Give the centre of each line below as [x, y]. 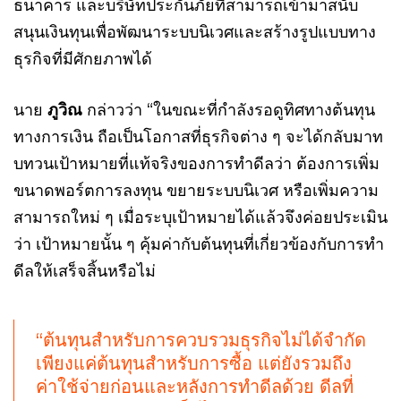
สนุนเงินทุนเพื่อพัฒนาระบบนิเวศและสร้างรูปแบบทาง [195, 31]
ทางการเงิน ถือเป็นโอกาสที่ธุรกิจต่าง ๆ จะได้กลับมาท [198, 136]
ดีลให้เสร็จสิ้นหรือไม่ [85, 270]
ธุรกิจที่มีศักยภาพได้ [83, 58]
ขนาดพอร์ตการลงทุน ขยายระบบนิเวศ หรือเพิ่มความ [196, 190]
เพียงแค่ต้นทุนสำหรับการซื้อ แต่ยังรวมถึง [194, 363]
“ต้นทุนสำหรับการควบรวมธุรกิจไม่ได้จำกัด [201, 340]
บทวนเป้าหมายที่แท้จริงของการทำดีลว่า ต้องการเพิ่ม [196, 163]
